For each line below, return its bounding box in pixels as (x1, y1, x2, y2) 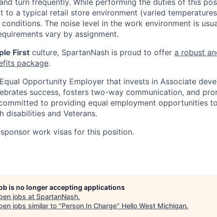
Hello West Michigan (122, 201, 186, 210)
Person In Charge (62, 201, 117, 210)
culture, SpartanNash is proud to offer (30, 47, 174, 57)
